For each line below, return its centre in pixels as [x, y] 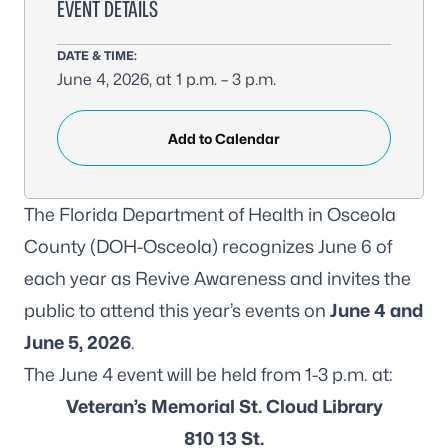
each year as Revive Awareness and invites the [217, 278]
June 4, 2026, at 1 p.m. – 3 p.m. [166, 79]
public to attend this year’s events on [177, 310]
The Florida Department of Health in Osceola [210, 214]
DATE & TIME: [97, 55]
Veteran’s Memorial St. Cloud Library [224, 406]
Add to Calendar [224, 138]
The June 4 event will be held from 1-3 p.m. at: [208, 374]
